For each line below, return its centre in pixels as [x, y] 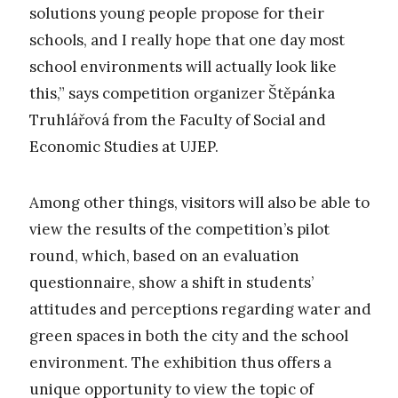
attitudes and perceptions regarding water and [200, 309]
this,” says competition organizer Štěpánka [182, 94]
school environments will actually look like [183, 67]
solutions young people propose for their [177, 14]
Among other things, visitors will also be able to [199, 202]
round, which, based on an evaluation [164, 255]
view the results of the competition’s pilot [179, 229]
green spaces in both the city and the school [189, 335]
